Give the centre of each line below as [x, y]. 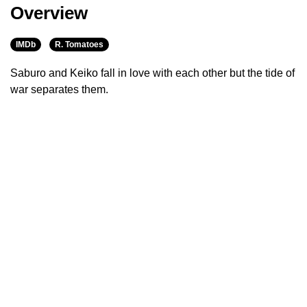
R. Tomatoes [79, 45]
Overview [49, 13]
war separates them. [59, 90]
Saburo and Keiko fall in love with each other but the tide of [152, 73]
